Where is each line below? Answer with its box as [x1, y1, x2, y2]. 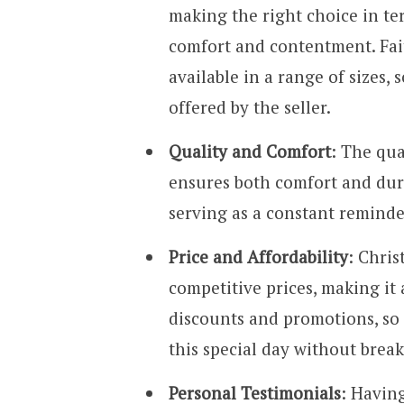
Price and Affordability [168, 245, 348, 269]
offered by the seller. [168, 95, 331, 118]
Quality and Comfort [168, 139, 331, 162]
